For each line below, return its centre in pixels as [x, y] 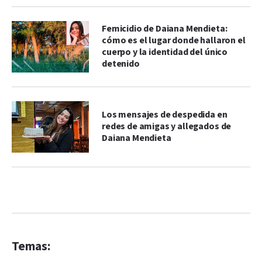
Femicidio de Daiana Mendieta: [165, 29]
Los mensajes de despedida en [165, 115]
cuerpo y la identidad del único [165, 52]
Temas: [31, 246]
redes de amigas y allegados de [167, 126]
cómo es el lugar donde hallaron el [174, 40]
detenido [121, 64]
